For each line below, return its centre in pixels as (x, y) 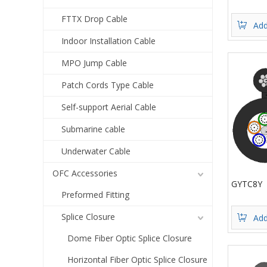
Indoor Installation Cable (108, 41)
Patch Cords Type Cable (108, 85)
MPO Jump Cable (94, 63)
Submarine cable (93, 129)
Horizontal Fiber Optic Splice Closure (137, 260)
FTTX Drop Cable (94, 19)
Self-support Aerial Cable (109, 107)
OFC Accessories (85, 173)
